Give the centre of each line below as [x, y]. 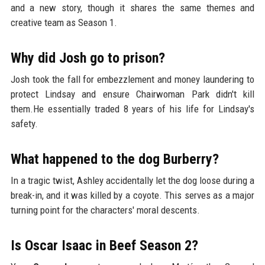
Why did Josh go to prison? [88, 58]
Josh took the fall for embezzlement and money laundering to [132, 80]
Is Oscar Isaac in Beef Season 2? [104, 246]
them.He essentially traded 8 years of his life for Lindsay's [132, 109]
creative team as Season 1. [64, 23]
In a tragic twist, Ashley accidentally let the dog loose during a [132, 181]
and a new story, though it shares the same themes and [132, 8]
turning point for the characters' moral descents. [105, 210]
